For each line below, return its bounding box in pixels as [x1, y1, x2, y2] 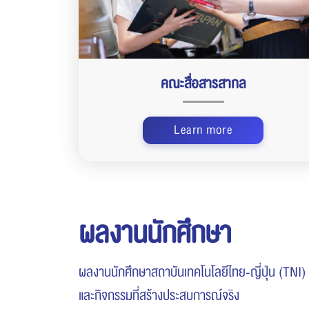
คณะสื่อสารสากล [161, 72, 246, 96]
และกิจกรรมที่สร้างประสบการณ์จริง [79, 284, 239, 308]
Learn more [174, 120, 233, 141]
